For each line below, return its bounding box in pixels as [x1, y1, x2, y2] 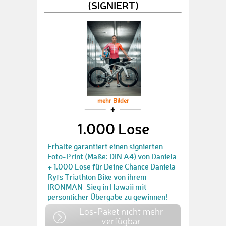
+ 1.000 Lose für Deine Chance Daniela [47, 161, 176, 172]
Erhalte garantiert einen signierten [47, 141, 163, 151]
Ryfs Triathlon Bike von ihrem [47, 172, 147, 182]
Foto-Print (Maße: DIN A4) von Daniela [47, 151, 177, 161]
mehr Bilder [97, 98, 129, 104]
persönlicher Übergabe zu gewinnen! [47, 192, 167, 202]
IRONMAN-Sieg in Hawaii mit [47, 182, 147, 192]
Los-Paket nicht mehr [79, 206, 163, 217]
